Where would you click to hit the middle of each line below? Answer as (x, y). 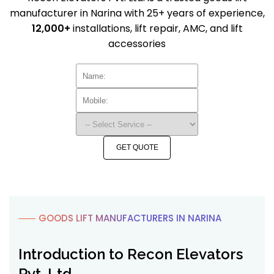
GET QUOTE (137, 147)
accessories (137, 44)
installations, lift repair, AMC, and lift (156, 28)
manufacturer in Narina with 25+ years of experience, (137, 13)
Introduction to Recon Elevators (131, 254)
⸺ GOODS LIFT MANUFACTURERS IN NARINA (120, 218)
